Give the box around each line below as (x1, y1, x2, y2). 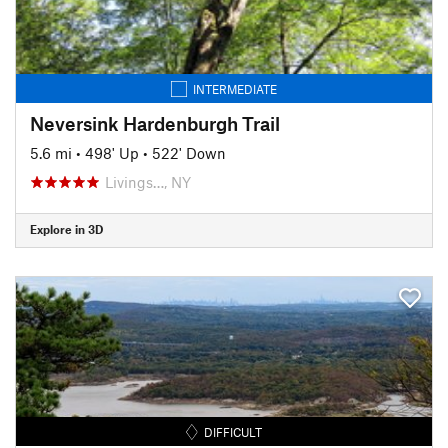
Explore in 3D (30, 222, 103, 236)
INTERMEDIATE (193, 81, 277, 96)
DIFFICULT (204, 424, 263, 439)
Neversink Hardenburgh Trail (30, 111, 280, 135)
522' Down (152, 143, 226, 162)
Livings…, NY (105, 172, 191, 191)
